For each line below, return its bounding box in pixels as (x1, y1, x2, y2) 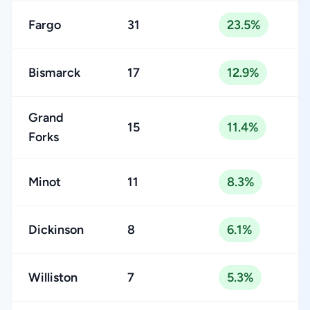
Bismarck (28, 65, 80, 80)
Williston (28, 270, 77, 285)
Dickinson (28, 222, 84, 237)
